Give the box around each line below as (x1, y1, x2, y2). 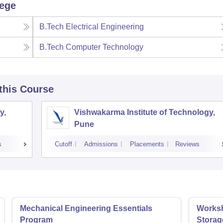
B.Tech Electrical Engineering (39, 22, 144, 31)
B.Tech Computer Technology (39, 43, 144, 52)
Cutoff (55, 140, 72, 148)
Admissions (84, 140, 118, 148)
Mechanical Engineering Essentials (20, 204, 152, 213)
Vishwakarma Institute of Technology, (74, 108, 215, 117)
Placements (130, 140, 164, 148)
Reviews (175, 140, 200, 148)
